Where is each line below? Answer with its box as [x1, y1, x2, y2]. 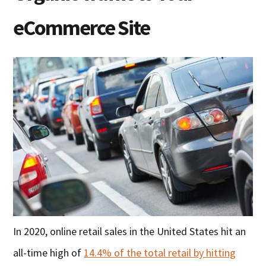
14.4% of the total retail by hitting [84, 246, 236, 260]
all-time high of [13, 246, 84, 260]
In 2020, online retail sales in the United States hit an [13, 224, 246, 239]
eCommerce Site [13, 14, 150, 41]
